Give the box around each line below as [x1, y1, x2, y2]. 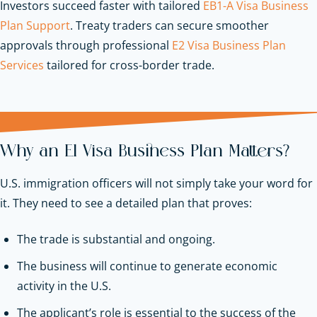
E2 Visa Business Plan [172, 37, 286, 53]
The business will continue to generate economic [17, 258, 277, 274]
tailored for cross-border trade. [44, 57, 214, 73]
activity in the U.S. [17, 277, 111, 294]
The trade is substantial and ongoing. [17, 231, 215, 247]
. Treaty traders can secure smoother [70, 17, 269, 33]
